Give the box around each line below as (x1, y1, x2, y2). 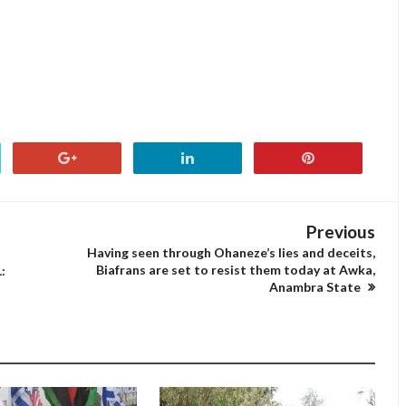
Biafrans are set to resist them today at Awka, (96, 262, 375, 277)
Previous (306, 221, 375, 242)
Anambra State (269, 279, 363, 295)
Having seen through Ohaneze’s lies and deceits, (87, 245, 375, 260)
